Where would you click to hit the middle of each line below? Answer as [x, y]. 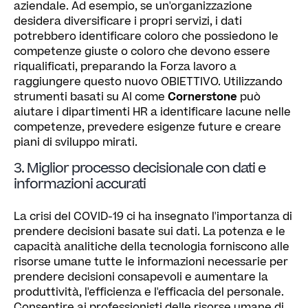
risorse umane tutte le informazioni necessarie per [151, 262]
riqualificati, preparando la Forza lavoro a [125, 66]
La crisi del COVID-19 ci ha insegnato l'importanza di [153, 216]
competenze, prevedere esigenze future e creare [147, 127]
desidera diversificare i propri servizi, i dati [128, 21]
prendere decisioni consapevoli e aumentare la [141, 277]
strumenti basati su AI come [91, 97]
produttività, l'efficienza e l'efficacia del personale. [149, 292]
